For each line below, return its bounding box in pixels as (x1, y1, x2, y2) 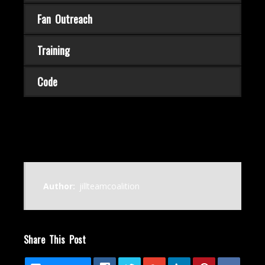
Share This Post (24, 232, 86, 247)
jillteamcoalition (79, 180, 140, 192)
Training (37, 43, 70, 58)
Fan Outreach (37, 11, 92, 27)
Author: (43, 180, 79, 192)
